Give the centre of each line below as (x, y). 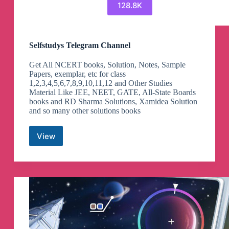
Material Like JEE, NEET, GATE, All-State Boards (112, 93)
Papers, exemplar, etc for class (77, 74)
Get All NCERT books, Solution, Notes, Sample (107, 65)
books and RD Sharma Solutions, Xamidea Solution (113, 102)
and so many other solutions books (85, 111)
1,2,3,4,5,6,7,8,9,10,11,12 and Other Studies (100, 83)
